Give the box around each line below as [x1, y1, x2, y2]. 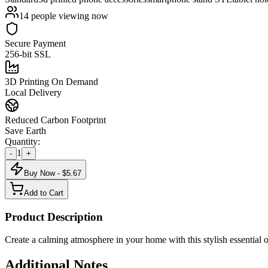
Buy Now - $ [24, 168, 66, 178]
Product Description [5, 210, 103, 223]
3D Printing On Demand [5, 76, 98, 87]
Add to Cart [24, 188, 63, 197]
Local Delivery [5, 87, 62, 98]
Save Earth [5, 125, 46, 136]
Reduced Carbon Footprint [5, 114, 106, 125]
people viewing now [29, 10, 108, 21]
